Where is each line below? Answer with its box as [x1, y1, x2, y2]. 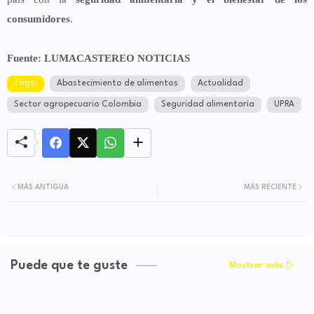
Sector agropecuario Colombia [14, 100, 142, 109]
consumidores [7, 13, 70, 25]
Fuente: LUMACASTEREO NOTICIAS [7, 52, 190, 64]
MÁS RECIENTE [244, 183, 296, 191]
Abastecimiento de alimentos [57, 78, 178, 88]
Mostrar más [229, 261, 283, 271]
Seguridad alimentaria [161, 100, 254, 109]
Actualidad [198, 78, 243, 88]
